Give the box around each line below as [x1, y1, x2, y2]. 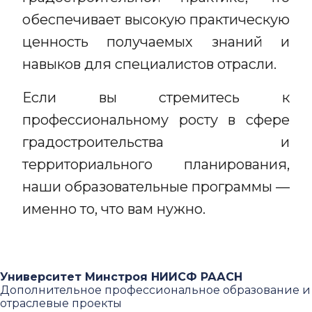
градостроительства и [22, 134, 290, 150]
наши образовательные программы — [22, 178, 290, 195]
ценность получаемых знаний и [22, 33, 290, 50]
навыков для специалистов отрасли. [22, 56, 280, 72]
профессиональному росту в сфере [22, 111, 290, 128]
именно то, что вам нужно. [22, 201, 205, 217]
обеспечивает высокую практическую [22, 11, 290, 28]
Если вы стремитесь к [22, 89, 290, 106]
